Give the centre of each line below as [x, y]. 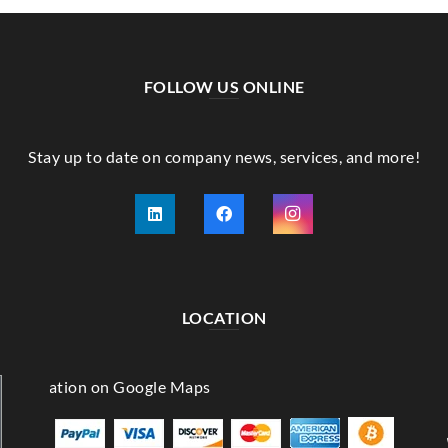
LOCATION [224, 317]
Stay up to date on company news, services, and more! [224, 156]
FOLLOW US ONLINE [224, 86]
